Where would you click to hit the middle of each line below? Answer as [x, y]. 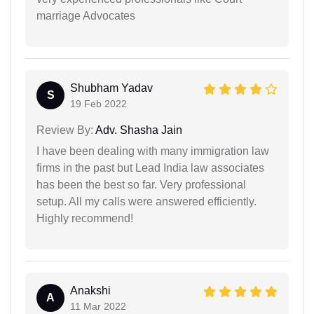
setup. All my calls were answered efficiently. [146, 202]
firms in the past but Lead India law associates [150, 168]
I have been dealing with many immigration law [153, 151]
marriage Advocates [86, 16]
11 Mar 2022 [98, 307]
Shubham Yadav [111, 88]
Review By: [65, 130]
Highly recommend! [85, 219]
